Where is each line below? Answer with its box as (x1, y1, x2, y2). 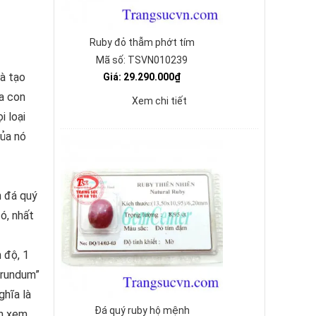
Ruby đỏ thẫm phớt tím (89, 37, 195, 48)
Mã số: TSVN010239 (96, 54, 188, 66)
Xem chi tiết (132, 95, 187, 107)
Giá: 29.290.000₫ (103, 71, 181, 83)
